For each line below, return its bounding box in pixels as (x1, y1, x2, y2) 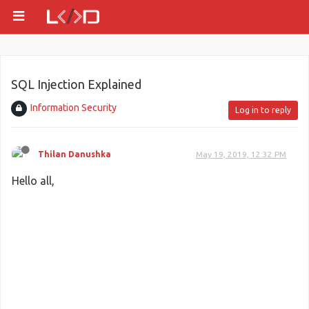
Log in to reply (235, 106, 291, 114)
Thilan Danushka (38, 150, 111, 159)
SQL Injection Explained (11, 77, 141, 91)
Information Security (30, 102, 117, 113)
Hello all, (12, 175, 54, 187)
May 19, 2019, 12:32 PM (196, 150, 286, 159)
